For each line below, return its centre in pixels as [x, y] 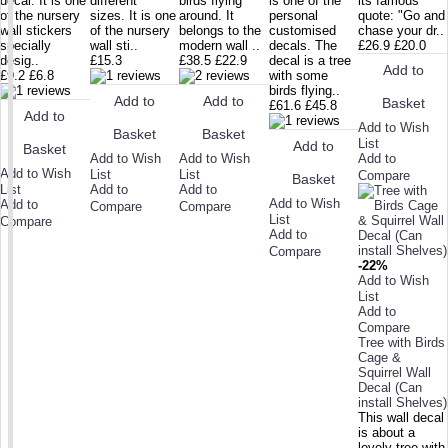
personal [293, 15]
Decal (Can [390, 387]
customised [302, 30]
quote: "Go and [402, 15]
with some [298, 75]
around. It [207, 15]
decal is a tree [309, 60]
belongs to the [220, 30]
